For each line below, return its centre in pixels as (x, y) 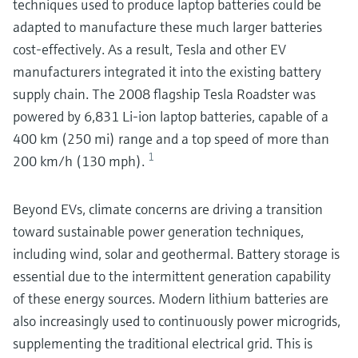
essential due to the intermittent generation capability (172, 276)
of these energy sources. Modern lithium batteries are (171, 298)
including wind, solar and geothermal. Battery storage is (176, 254)
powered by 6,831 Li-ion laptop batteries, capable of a (171, 116)
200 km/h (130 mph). (80, 161)
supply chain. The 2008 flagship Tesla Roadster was (164, 94)
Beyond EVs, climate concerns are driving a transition (168, 209)
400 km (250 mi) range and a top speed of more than (171, 139)
